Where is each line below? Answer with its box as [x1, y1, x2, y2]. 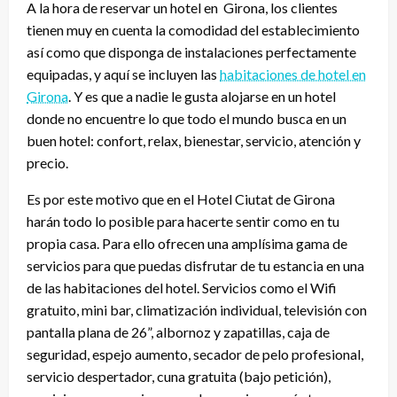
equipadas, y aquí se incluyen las [27, 66, 220, 83]
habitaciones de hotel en [220, 66, 366, 83]
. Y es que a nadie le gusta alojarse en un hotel [68, 88, 336, 105]
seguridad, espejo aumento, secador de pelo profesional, [27, 346, 363, 363]
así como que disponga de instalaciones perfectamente [27, 43, 356, 61]
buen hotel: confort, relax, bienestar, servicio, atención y [27, 132, 361, 150]
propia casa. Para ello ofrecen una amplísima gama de [27, 235, 347, 253]
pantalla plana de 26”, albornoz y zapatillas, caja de [27, 323, 330, 341]
